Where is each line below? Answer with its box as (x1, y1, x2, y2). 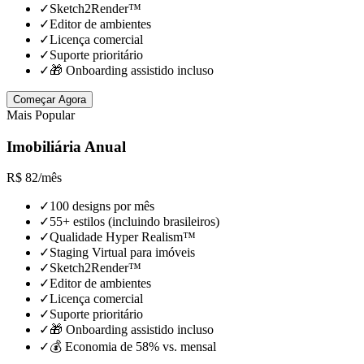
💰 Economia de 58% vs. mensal (50, 340, 216, 354)
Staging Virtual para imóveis (50, 245, 195, 260)
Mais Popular (6, 107, 75, 122)
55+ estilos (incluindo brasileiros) (50, 214, 219, 229)
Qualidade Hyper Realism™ (50, 230, 196, 245)
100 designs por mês (50, 199, 154, 214)
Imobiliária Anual (6, 137, 126, 155)
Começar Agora (13, 93, 86, 106)
